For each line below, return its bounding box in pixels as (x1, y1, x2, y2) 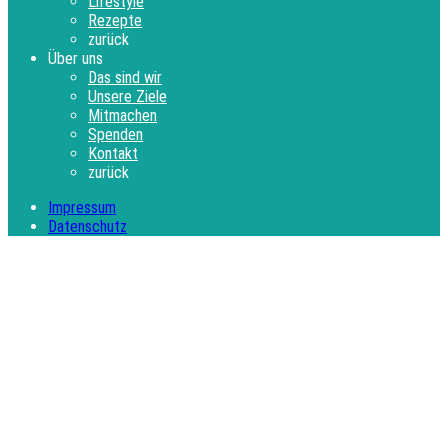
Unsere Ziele (88, 87, 167, 107)
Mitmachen (88, 106, 157, 126)
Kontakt (88, 144, 138, 164)
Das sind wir (88, 68, 162, 88)
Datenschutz (48, 217, 127, 237)
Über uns (48, 49, 103, 69)
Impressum (48, 198, 116, 218)
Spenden (88, 125, 143, 145)
